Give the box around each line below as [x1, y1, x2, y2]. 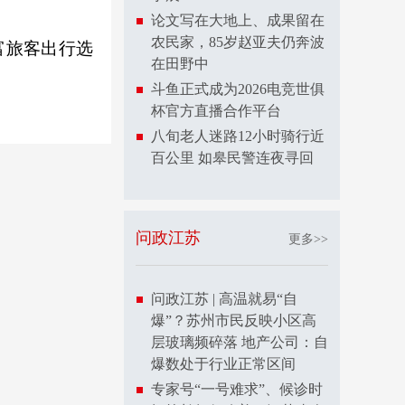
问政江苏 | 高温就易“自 [151, 291, 297, 306]
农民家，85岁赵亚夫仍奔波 [151, 34, 325, 50]
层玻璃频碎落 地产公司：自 [151, 334, 328, 350]
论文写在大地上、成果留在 [151, 13, 325, 28]
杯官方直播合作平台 [151, 103, 281, 118]
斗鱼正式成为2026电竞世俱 [151, 81, 325, 97]
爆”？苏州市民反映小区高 [151, 313, 316, 328]
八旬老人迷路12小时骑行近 [151, 128, 325, 144]
